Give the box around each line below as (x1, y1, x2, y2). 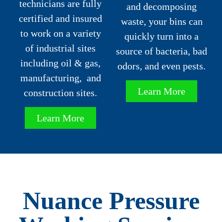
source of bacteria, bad (116, 45, 207, 56)
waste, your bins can (120, 15, 203, 27)
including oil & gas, (20, 57, 101, 68)
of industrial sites (25, 42, 96, 54)
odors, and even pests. (117, 60, 206, 71)
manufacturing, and (20, 72, 101, 83)
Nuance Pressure (22, 187, 200, 215)
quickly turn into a (124, 30, 199, 42)
